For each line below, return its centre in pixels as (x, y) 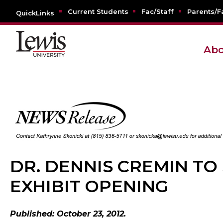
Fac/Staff (158, 12)
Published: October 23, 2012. (68, 214)
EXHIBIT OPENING (89, 186)
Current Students (98, 12)
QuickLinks (35, 13)
